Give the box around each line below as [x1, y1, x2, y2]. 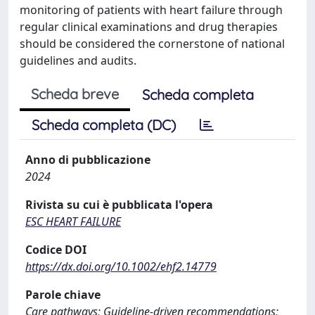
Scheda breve [31, 85, 119, 103]
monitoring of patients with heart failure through [20, 2, 283, 18]
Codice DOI [25, 242, 86, 257]
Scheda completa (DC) [32, 116, 176, 134]
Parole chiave [25, 287, 101, 302]
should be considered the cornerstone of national [20, 36, 285, 51]
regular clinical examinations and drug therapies [20, 19, 278, 34]
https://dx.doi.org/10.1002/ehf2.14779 [25, 259, 217, 274]
